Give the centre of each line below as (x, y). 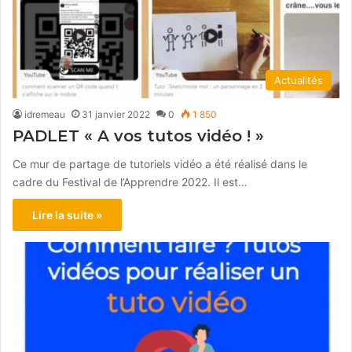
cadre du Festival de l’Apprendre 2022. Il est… (130, 181)
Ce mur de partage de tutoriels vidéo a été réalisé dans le (160, 163)
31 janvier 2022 (116, 114)
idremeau (45, 114)
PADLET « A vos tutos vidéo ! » (138, 136)
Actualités (299, 80)
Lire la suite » (67, 214)
